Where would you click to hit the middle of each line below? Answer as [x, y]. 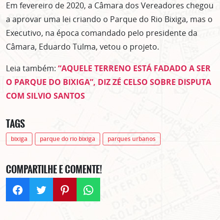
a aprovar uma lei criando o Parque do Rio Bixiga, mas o [109, 19]
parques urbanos [131, 139]
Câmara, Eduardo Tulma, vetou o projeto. [82, 47]
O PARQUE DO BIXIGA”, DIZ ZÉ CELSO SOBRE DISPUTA [109, 82]
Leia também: [32, 69]
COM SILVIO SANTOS [45, 96]
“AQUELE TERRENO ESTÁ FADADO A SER [134, 69]
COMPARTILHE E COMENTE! [54, 170]
